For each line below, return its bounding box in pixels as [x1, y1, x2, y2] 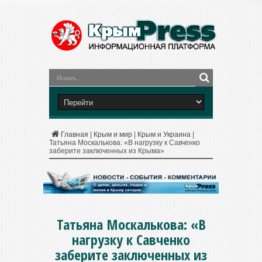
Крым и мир [94, 130, 132, 139]
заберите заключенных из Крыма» [49, 147, 164, 155]
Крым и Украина [137, 130, 191, 139]
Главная [61, 130, 88, 139]
